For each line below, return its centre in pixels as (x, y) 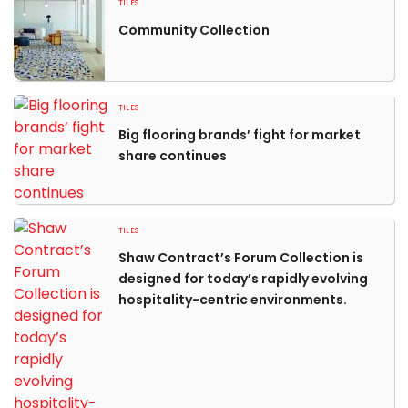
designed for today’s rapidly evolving (243, 279)
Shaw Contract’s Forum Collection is (241, 258)
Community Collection (194, 30)
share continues (173, 156)
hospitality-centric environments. (233, 300)
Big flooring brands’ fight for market (240, 135)
